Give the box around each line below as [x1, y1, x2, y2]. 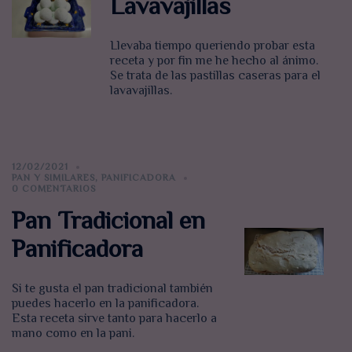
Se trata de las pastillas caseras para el [110, 68, 321, 83]
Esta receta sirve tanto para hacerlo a [12, 311, 217, 326]
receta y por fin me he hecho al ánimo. [110, 53, 319, 68]
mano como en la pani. [12, 326, 134, 341]
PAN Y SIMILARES [12, 172, 95, 184]
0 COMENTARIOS [12, 183, 96, 195]
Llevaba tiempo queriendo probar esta [110, 38, 316, 53]
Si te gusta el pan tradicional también [12, 281, 213, 296]
